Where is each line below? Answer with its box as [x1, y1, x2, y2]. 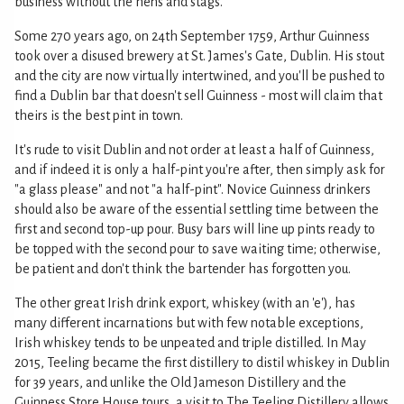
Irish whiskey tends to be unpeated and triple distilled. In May [14, 335, 366, 350]
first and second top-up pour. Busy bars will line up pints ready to [14, 222, 375, 236]
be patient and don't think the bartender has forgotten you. [14, 262, 351, 276]
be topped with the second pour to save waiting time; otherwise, [14, 242, 381, 256]
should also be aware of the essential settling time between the [14, 202, 379, 216]
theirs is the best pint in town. [14, 108, 183, 123]
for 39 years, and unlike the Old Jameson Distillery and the [14, 375, 346, 390]
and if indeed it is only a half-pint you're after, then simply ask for [14, 162, 385, 177]
